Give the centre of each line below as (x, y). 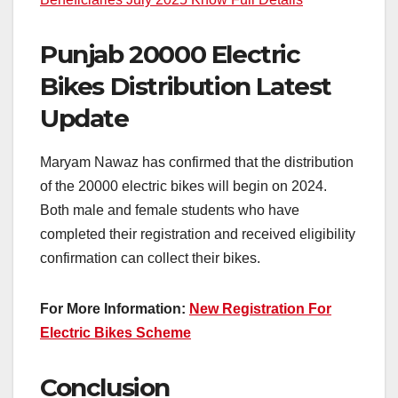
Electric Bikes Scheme (115, 332)
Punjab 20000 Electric (170, 54)
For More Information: (115, 308)
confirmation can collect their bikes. (150, 258)
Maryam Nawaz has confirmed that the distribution (197, 162)
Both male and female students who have (170, 210)
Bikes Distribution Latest (186, 86)
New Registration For (260, 308)
